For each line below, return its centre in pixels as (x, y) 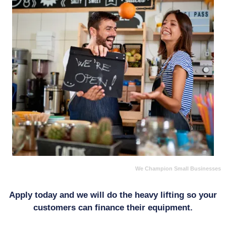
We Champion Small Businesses (178, 169)
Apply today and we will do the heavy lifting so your (113, 195)
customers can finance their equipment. (113, 208)
